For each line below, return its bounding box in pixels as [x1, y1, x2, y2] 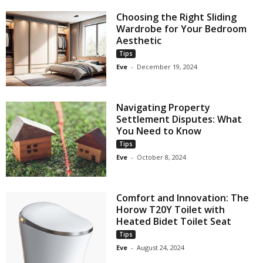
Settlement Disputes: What [116, 113, 242, 126]
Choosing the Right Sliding [116, 11, 237, 24]
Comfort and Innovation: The [116, 191, 249, 205]
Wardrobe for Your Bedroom [116, 22, 247, 36]
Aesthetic [116, 34, 162, 48]
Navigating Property [116, 101, 211, 114]
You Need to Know [116, 124, 202, 138]
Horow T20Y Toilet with [116, 203, 225, 217]
